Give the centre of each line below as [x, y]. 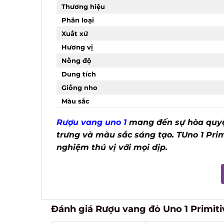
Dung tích [75, 74]
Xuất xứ [71, 34]
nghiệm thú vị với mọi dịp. [108, 147]
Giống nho [76, 88]
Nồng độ [73, 61]
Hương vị [73, 47]
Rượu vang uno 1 [88, 122]
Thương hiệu [79, 7]
